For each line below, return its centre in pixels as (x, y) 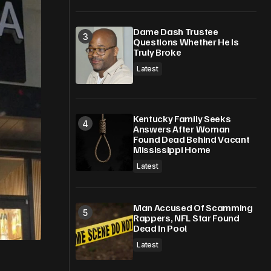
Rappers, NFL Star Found (186, 218)
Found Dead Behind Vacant (191, 139)
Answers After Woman (181, 129)
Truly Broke (157, 52)
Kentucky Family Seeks (182, 119)
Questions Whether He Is (186, 42)
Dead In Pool (160, 228)
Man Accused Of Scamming (193, 207)
